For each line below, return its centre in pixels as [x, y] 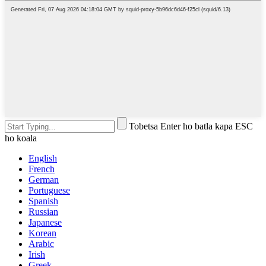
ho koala [21, 138]
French [42, 169]
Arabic [41, 243]
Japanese [45, 222]
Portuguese [49, 190]
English [43, 158]
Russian [43, 211]
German [44, 179]
